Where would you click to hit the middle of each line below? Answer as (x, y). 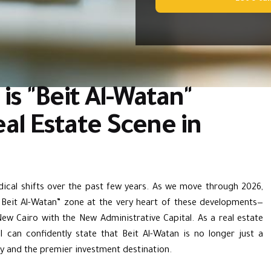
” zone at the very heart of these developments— (160, 204)
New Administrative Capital (135, 220)
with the (59, 220)
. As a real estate (228, 220)
